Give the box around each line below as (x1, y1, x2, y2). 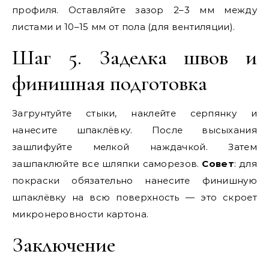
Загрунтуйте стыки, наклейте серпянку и (12, 107, 257, 119)
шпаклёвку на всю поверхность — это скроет (12, 192, 257, 203)
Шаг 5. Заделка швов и (12, 44, 257, 70)
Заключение (12, 232, 115, 258)
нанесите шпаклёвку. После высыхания (12, 124, 257, 136)
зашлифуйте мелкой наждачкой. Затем (12, 141, 257, 153)
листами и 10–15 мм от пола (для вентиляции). (12, 21, 235, 32)
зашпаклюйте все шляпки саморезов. (12, 158, 202, 169)
